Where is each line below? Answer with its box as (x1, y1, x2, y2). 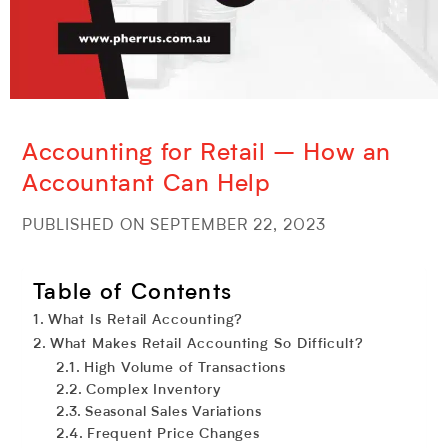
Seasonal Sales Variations (84, 405, 267, 419)
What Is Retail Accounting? (47, 313, 244, 327)
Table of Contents (33, 282, 233, 304)
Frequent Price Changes (86, 427, 265, 441)
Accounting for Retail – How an (22, 142, 392, 166)
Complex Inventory (85, 383, 221, 397)
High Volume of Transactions (83, 361, 291, 375)
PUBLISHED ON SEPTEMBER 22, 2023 (22, 218, 326, 234)
